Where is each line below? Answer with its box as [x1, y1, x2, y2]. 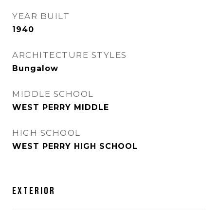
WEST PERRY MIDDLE [12, 103, 109, 112]
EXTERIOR [12, 185, 55, 197]
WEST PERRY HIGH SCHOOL [12, 142, 138, 151]
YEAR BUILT [12, 11, 70, 21]
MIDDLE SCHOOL [12, 89, 94, 99]
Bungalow [12, 64, 58, 73]
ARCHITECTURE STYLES [12, 50, 127, 60]
